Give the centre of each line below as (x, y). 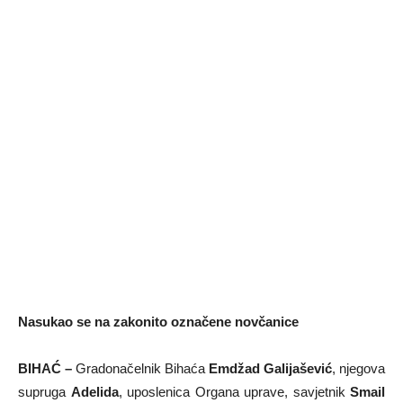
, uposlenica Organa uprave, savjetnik (234, 392)
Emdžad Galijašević (270, 368)
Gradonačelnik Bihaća (140, 368)
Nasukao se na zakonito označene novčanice (158, 322)
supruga (45, 392)
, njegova (358, 368)
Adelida (94, 392)
